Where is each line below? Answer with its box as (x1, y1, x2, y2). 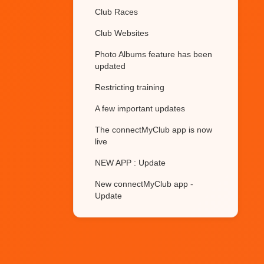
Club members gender (95, 212, 179, 222)
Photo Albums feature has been (95, 49, 212, 59)
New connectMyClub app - (95, 179, 193, 189)
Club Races (95, 7, 138, 16)
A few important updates (95, 104, 185, 113)
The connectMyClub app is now (95, 125, 212, 134)
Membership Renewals (95, 233, 180, 243)
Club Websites (95, 28, 148, 38)
